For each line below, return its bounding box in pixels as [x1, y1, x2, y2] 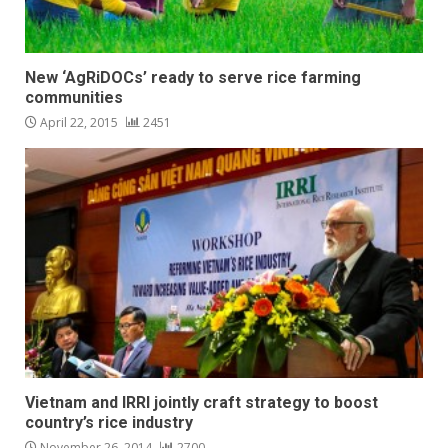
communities [25, 88, 123, 108]
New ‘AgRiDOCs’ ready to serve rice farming [25, 68, 361, 88]
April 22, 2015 [37, 114, 121, 132]
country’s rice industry [25, 413, 193, 433]
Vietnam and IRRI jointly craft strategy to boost [25, 393, 378, 413]
